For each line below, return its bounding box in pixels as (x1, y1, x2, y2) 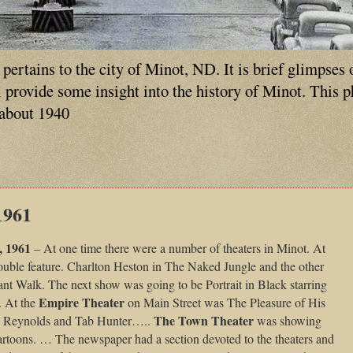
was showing (254, 312, 321, 329)
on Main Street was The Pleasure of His (124, 294, 325, 311)
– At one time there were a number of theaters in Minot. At (31, 240, 325, 257)
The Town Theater (154, 311, 254, 330)
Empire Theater (39, 293, 124, 312)
